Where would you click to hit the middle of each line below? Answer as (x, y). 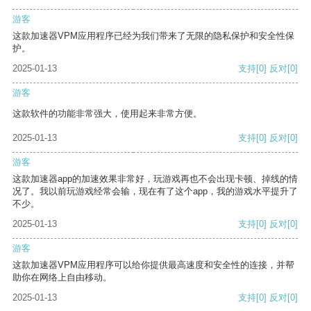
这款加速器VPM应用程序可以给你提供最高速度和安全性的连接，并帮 (153, 265)
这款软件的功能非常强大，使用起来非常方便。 (107, 114)
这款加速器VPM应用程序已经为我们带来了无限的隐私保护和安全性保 (153, 36)
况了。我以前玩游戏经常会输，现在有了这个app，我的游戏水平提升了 (155, 192)
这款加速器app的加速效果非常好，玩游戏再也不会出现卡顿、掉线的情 (155, 179)
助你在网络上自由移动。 (62, 278)
